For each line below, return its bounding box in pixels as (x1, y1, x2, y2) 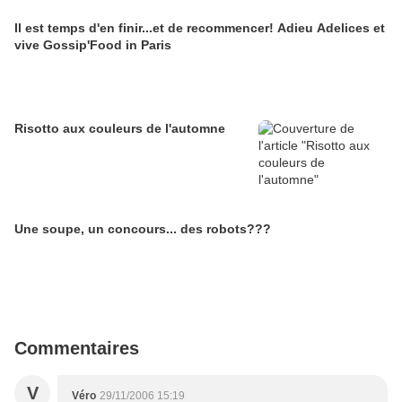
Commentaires (14, 338, 139, 359)
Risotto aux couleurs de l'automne (14, 121, 225, 136)
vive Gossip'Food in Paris (14, 38, 171, 53)
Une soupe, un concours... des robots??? (14, 222, 271, 237)
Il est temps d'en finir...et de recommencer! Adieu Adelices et (14, 21, 385, 36)
